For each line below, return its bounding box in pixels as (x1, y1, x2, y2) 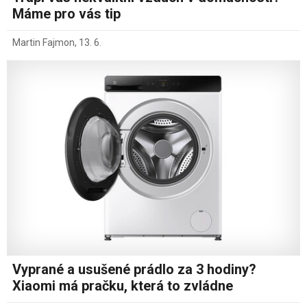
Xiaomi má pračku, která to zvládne (12, 277, 233, 294)
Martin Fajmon (12, 36, 75, 48)
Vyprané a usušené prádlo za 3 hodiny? (12, 260, 256, 278)
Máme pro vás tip (12, 5, 121, 22)
